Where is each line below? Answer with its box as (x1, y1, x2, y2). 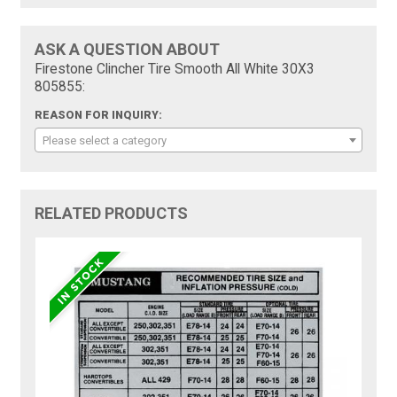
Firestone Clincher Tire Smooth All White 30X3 (35, 61, 315, 78)
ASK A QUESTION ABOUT (35, 40, 221, 59)
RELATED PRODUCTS (35, 204, 189, 223)
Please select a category (43, 134, 167, 148)
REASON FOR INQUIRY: (35, 109, 163, 122)
